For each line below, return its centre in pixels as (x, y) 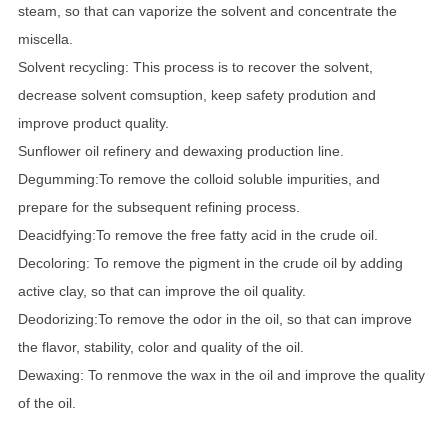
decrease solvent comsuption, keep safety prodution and (196, 94)
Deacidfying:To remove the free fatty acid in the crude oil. (197, 234)
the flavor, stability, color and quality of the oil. (160, 346)
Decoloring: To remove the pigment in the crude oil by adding (210, 262)
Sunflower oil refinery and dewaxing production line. (180, 150)
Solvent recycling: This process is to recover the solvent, (195, 66)
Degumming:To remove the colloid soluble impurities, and (198, 178)
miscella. (45, 38)
